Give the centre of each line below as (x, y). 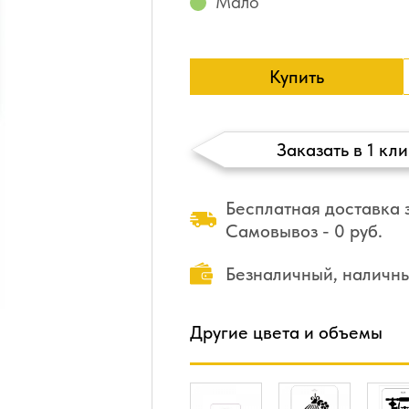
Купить (296, 77)
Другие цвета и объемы (286, 332)
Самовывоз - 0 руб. (304, 231)
